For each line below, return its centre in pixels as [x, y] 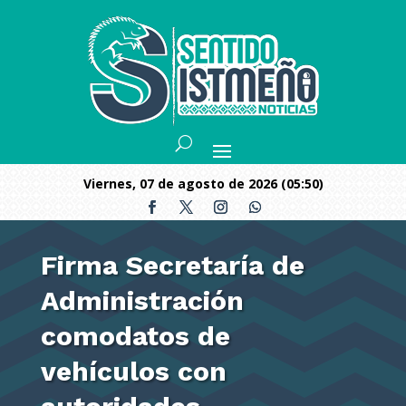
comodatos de [135, 336]
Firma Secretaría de [172, 265]
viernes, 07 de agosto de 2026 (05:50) [207, 184]
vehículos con [133, 371]
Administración [142, 300]
